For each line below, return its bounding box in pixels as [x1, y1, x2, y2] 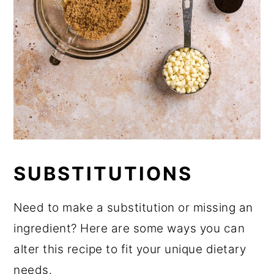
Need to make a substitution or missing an [13, 201, 253, 215]
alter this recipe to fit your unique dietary [13, 242, 246, 257]
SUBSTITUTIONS [13, 162, 193, 185]
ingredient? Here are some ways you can [13, 221, 245, 236]
